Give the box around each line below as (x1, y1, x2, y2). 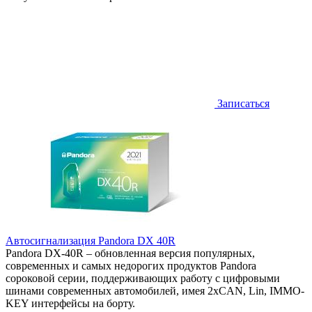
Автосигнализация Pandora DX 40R (6, 235, 175, 247)
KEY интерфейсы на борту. (6, 297, 135, 310)
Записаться (214, 97, 270, 110)
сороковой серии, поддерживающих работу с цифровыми (6, 272, 280, 285)
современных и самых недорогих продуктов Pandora (6, 260, 256, 272)
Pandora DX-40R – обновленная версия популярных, (6, 247, 255, 260)
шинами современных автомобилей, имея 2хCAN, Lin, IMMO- (6, 285, 304, 297)
